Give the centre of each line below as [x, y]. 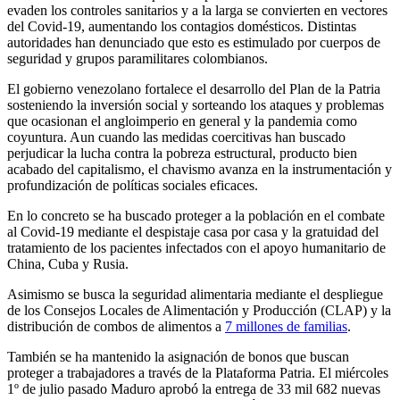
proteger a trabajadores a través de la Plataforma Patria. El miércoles [198, 372]
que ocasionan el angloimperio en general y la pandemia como [182, 121]
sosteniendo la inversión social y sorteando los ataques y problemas [196, 104]
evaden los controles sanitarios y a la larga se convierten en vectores [197, 10]
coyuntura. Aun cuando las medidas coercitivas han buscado [176, 137]
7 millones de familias [286, 326]
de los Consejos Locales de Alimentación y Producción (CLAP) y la [199, 310]
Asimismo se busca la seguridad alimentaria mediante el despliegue [195, 294]
